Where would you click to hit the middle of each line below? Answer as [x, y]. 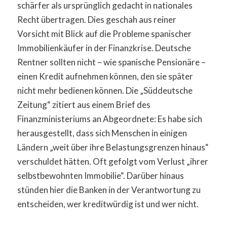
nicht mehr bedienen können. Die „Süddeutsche [105, 90]
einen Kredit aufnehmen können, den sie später [105, 76]
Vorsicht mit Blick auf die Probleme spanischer [104, 33]
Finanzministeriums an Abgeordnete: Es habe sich [109, 119]
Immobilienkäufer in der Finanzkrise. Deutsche [104, 48]
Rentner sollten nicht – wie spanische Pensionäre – [111, 62]
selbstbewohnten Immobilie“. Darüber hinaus [100, 175]
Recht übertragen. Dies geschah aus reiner [97, 19]
